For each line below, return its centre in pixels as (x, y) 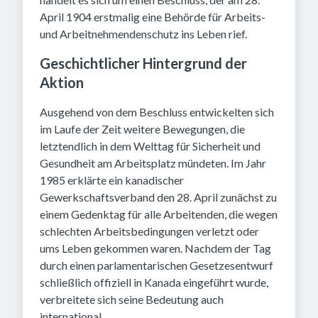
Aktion (62, 82)
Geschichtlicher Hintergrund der (143, 63)
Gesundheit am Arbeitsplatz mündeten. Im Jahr (153, 163)
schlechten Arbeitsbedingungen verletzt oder (149, 231)
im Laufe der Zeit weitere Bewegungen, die (142, 129)
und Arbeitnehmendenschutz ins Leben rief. (143, 34)
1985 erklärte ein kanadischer (112, 180)
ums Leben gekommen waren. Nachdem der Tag (155, 248)
